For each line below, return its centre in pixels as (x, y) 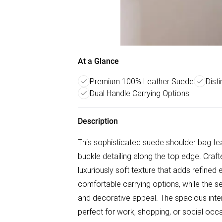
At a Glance (98, 61)
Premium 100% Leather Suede (142, 81)
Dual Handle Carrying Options (139, 93)
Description (98, 121)
